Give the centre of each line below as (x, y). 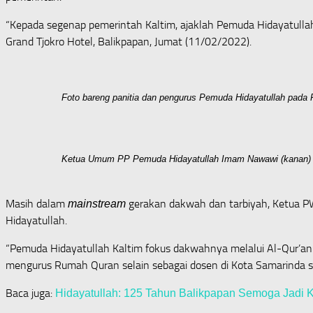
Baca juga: (30, 293)
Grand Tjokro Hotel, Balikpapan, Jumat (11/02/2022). (129, 41)
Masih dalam (37, 203)
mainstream (97, 203)
